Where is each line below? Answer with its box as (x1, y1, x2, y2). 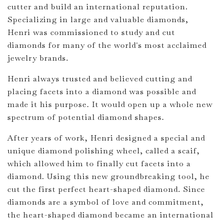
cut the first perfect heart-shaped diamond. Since (7, 184, 205, 194)
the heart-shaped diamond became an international (7, 210, 214, 220)
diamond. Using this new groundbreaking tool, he (7, 171, 210, 182)
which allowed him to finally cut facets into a (7, 158, 191, 169)
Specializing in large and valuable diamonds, (7, 14, 188, 25)
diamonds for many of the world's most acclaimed (7, 40, 207, 50)
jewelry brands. (7, 53, 69, 63)
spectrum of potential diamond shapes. (7, 112, 164, 122)
